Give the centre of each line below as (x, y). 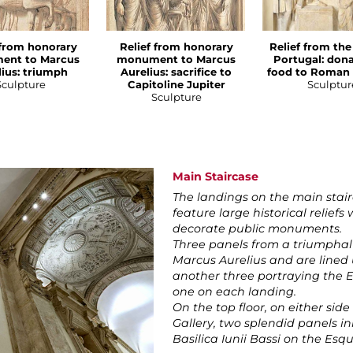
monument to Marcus (176, 59)
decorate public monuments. (259, 229)
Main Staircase (216, 177)
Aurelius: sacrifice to (176, 72)
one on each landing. (236, 292)
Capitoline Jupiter (176, 85)
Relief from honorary (176, 47)
